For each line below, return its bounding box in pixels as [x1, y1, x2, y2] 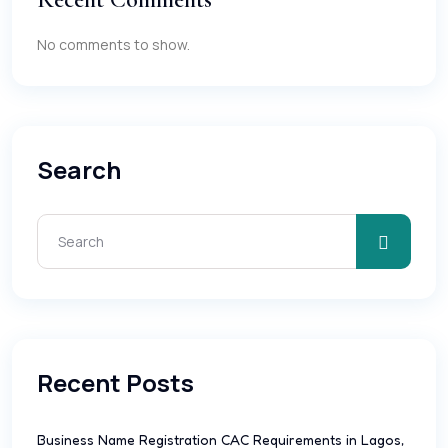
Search [37, 153, 121, 186]
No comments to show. [37, 35, 190, 54]
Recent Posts [37, 366, 194, 399]
